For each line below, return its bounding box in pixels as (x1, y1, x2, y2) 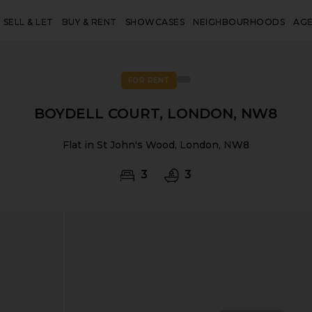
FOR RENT (127, 76, 170, 85)
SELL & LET (3, 17, 54, 27)
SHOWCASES (125, 17, 185, 27)
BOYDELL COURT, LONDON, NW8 (34, 105, 278, 122)
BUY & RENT (61, 17, 117, 27)
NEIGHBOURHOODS (193, 17, 286, 27)
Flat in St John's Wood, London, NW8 (62, 139, 249, 151)
